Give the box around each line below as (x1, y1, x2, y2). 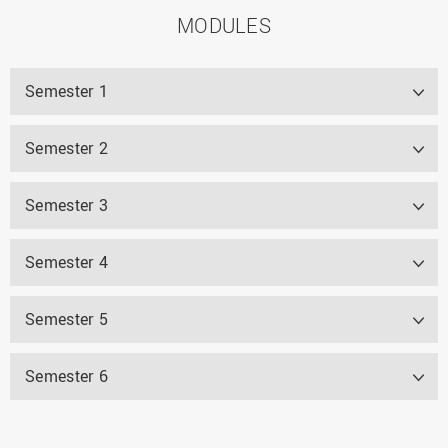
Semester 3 (25, 194, 108, 216)
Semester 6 (25, 365, 108, 387)
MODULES (176, 12, 272, 39)
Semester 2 (25, 137, 108, 159)
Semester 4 (25, 251, 108, 273)
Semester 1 (25, 80, 108, 102)
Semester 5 (25, 308, 108, 330)
